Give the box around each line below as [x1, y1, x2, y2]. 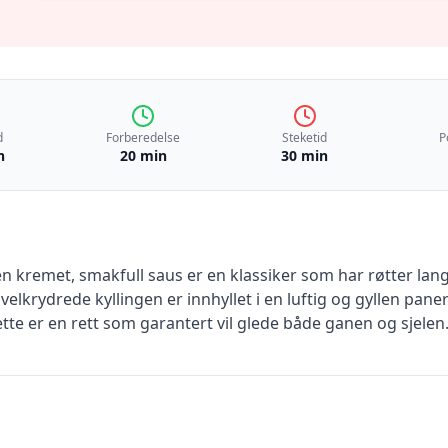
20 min [119, 146, 167, 165]
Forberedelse [106, 129, 181, 146]
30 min [281, 146, 329, 165]
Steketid [282, 129, 328, 146]
